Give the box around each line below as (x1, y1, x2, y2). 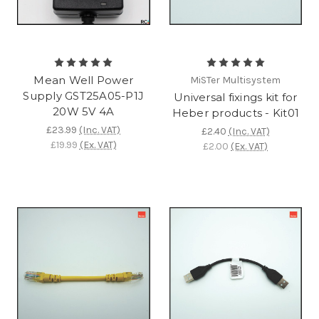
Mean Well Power (33, 73, 134, 88)
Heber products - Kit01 (172, 106, 299, 120)
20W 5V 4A (53, 105, 115, 119)
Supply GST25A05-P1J (23, 89, 145, 103)
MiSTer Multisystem (190, 74, 281, 87)
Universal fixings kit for (174, 90, 298, 105)
